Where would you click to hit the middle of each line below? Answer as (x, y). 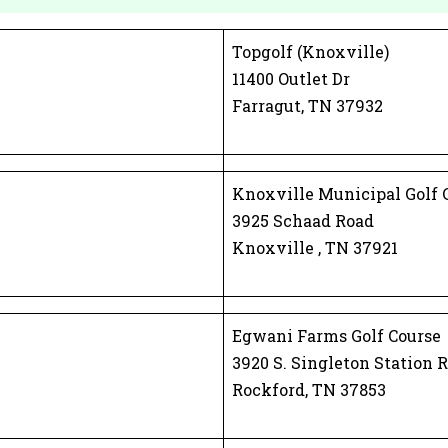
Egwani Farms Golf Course (336, 335)
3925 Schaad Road (303, 220)
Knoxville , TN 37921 (315, 247)
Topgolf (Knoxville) (310, 51)
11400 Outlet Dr (291, 78)
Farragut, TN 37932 (307, 105)
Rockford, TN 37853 (309, 389)
